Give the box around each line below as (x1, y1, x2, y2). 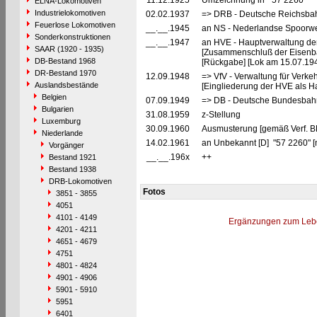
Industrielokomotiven (34, 8, 105, 17)
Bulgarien (41, 105, 74, 113)
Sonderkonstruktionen (34, 33, 110, 41)
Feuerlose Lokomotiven (34, 21, 115, 29)
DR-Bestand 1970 (34, 69, 96, 77)
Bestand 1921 (48, 153, 96, 161)
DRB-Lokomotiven (48, 177, 112, 185)
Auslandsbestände (34, 81, 98, 89)
